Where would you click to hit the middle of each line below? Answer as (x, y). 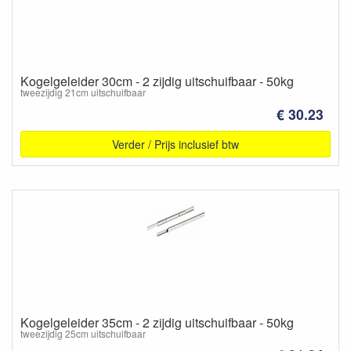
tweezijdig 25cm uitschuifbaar (83, 333)
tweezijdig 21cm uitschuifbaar (83, 92)
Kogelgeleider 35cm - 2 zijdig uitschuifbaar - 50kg (157, 322)
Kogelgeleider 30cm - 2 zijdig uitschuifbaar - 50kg (157, 81)
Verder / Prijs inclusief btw (175, 144)
